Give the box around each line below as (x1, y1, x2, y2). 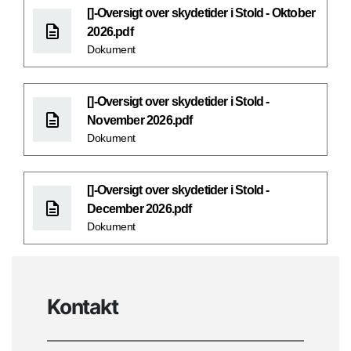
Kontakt (47, 294, 118, 320)
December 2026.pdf (87, 202, 192, 216)
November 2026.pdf (87, 114, 193, 128)
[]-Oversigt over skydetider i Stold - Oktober (87, 6, 316, 20)
